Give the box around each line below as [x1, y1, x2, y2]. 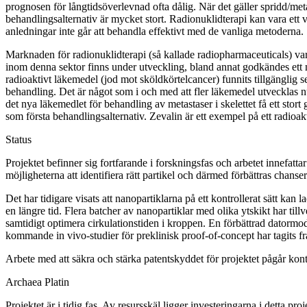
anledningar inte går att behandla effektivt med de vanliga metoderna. [5, 25, 304, 38]
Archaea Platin [5, 276, 69, 288]
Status [5, 134, 32, 146]
